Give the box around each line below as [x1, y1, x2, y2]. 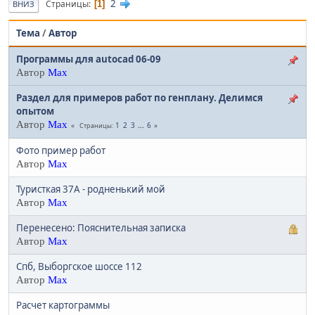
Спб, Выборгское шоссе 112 [16, 260, 142, 274]
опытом [16, 105, 54, 118]
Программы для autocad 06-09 [16, 53, 161, 66]
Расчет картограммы [16, 299, 110, 312]
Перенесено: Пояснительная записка [16, 221, 186, 235]
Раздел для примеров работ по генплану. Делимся [16, 91, 263, 105]
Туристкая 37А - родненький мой [16, 183, 165, 196]
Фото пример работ [16, 144, 105, 157]
